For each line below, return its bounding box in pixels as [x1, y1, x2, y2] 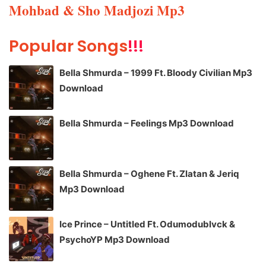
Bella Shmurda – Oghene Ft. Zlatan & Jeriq [59, 167, 239, 179]
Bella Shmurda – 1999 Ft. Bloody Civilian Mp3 [59, 66, 252, 78]
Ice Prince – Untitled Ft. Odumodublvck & [59, 218, 235, 230]
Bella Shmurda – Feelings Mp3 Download [59, 117, 234, 129]
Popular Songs [9, 35, 128, 58]
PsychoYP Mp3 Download [59, 233, 170, 245]
